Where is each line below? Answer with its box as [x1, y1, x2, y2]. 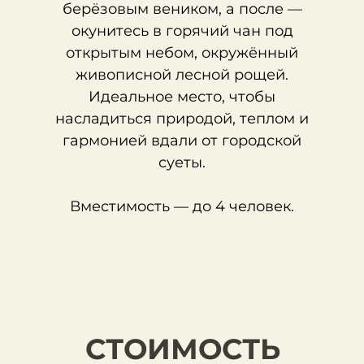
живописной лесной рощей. [76, 66, 288, 84]
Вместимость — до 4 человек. [70, 197, 294, 215]
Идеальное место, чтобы [89, 88, 275, 106]
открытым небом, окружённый [66, 44, 298, 62]
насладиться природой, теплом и [55, 110, 309, 128]
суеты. [158, 154, 206, 171]
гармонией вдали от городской [63, 132, 301, 149]
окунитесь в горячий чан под [71, 22, 293, 40]
